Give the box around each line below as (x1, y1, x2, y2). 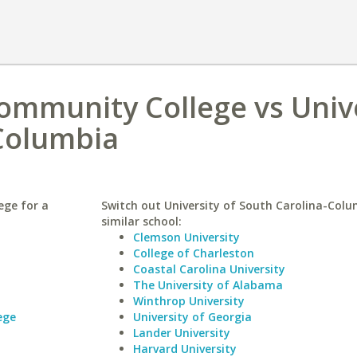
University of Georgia (132, 309, 252, 324)
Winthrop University (132, 293, 245, 308)
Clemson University (132, 229, 240, 245)
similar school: (100, 214, 182, 229)
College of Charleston (132, 245, 254, 261)
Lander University (132, 325, 230, 340)
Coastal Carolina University (132, 261, 285, 277)
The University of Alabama (132, 277, 283, 292)
